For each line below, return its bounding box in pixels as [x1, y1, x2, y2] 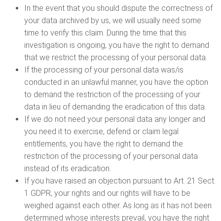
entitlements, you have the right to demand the [24, 139, 183, 148]
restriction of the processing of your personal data [24, 151, 198, 161]
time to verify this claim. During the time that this [24, 28, 186, 37]
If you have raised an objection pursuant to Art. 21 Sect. [24, 176, 216, 185]
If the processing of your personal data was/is [24, 65, 184, 74]
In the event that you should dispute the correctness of [24, 3, 213, 13]
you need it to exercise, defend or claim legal [24, 127, 179, 136]
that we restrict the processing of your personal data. [24, 53, 207, 62]
